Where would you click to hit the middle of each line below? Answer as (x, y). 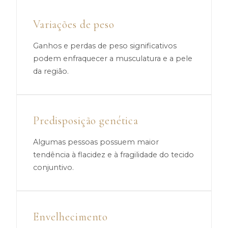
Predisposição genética (86, 121)
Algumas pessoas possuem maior (96, 142)
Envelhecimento (71, 217)
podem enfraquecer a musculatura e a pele (113, 59)
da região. (51, 71)
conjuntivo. (53, 167)
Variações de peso (74, 24)
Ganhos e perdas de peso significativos (105, 46)
